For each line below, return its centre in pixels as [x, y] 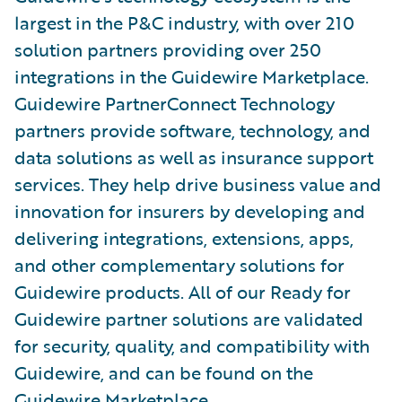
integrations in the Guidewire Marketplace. [192, 76]
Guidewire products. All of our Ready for [183, 292]
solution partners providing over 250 [168, 49]
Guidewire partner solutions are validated [189, 319]
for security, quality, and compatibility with [192, 345]
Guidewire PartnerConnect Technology [175, 103]
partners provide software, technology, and [192, 130]
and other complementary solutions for [179, 265]
